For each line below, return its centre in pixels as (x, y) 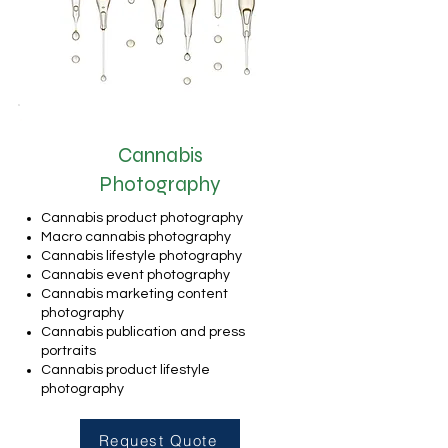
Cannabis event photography (137, 275)
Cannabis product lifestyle (125, 370)
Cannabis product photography (142, 218)
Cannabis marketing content (134, 294)
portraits (68, 351)
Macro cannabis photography (136, 237)
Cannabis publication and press (143, 332)
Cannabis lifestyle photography (141, 256)
